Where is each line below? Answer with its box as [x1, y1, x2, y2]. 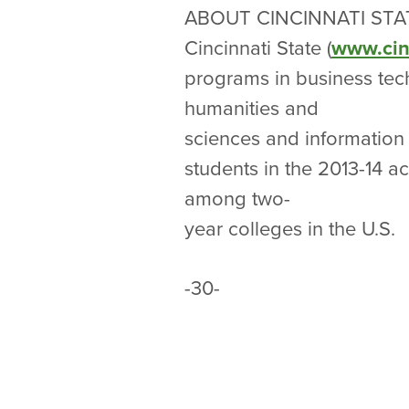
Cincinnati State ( [184, 37, 331, 60]
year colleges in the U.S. [184, 217, 401, 241]
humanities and [184, 97, 324, 121]
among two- [184, 187, 290, 211]
